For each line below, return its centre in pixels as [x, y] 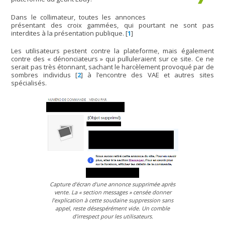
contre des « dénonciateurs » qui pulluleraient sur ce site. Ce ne [113, 59]
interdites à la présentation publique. [68, 33]
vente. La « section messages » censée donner [113, 192]
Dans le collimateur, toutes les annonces [78, 17]
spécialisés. [29, 83]
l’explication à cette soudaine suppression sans [113, 200]
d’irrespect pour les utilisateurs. [113, 216]
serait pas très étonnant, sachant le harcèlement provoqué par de [113, 67]
